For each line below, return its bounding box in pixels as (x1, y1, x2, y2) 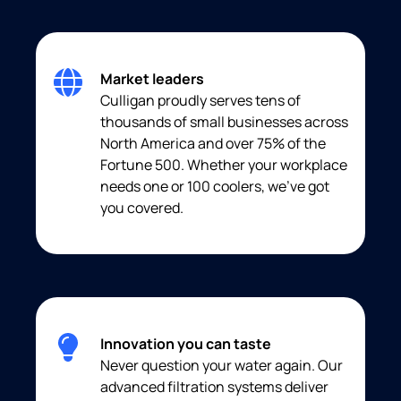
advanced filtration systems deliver (100, 377, 328, 397)
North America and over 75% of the (100, 133, 326, 154)
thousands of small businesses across (100, 112, 348, 132)
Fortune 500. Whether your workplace (100, 155, 347, 175)
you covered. (100, 198, 183, 218)
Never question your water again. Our (100, 355, 343, 376)
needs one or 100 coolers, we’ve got (100, 176, 329, 197)
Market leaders (100, 69, 204, 90)
